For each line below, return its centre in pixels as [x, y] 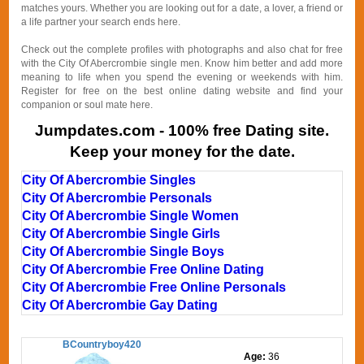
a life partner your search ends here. [101, 22]
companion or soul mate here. [87, 105]
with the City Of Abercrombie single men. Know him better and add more [182, 63]
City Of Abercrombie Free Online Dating [143, 269]
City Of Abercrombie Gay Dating [120, 305]
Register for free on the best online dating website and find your [182, 91]
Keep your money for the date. [182, 152]
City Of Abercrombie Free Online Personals [154, 287]
